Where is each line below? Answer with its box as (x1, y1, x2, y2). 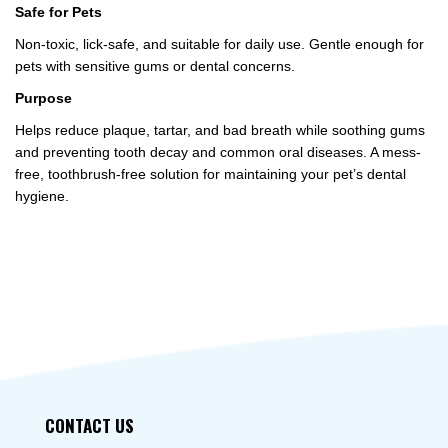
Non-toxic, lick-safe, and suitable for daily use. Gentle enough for (15, 36, 424, 52)
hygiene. (15, 188, 69, 204)
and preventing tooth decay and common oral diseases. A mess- (15, 144, 421, 160)
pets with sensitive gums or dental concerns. (15, 58, 295, 74)
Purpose (15, 90, 72, 106)
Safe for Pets (15, 4, 102, 20)
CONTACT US (45, 413, 134, 438)
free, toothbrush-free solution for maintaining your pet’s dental (15, 166, 406, 182)
